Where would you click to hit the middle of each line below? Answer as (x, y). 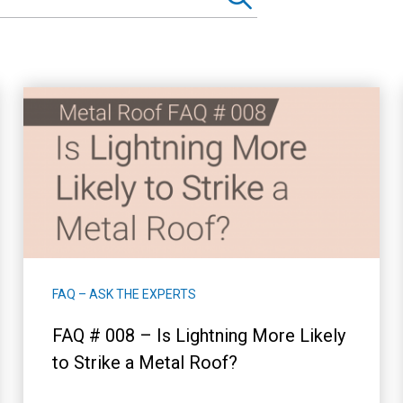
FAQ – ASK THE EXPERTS (124, 294)
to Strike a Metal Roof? (144, 362)
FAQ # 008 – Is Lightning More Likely (198, 335)
